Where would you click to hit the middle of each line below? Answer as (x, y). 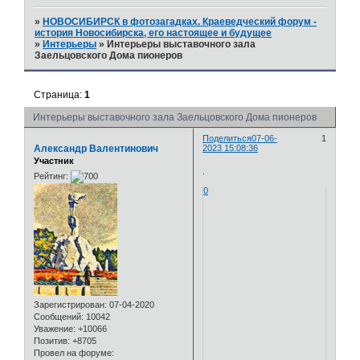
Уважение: (55, 329)
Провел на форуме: (74, 353)
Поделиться (227, 138)
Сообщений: (59, 317)
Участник (54, 160)
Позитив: (52, 341)
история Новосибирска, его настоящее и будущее (153, 33)
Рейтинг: (51, 176)
